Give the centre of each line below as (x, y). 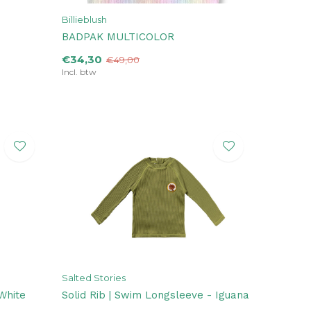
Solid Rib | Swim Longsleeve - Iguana (155, 295)
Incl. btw (79, 72)
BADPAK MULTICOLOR (118, 36)
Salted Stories (94, 277)
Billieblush (84, 19)
